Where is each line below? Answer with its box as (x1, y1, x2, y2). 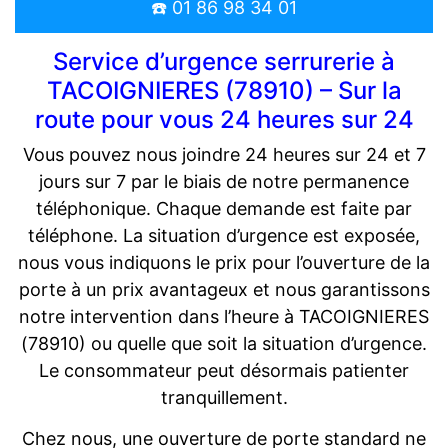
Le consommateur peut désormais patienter (39, 360, 409, 382)
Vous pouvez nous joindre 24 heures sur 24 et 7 (22, 144, 426, 166)
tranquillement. (160, 387, 288, 409)
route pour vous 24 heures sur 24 (34, 105, 414, 135)
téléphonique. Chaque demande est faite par (36, 198, 412, 220)
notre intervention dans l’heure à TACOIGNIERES (19, 306, 429, 328)
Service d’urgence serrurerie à (53, 47, 395, 77)
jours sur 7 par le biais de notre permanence (39, 171, 409, 193)
